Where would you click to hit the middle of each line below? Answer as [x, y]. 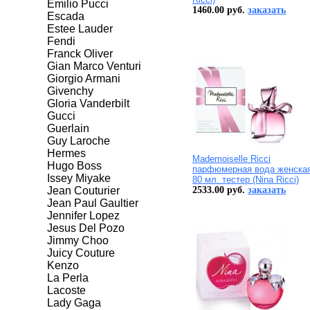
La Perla [68, 278]
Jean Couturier [83, 191]
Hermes [66, 154]
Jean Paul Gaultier [93, 203]
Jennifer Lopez [83, 216]
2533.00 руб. [220, 190]
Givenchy [70, 91]
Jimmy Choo [78, 241]
